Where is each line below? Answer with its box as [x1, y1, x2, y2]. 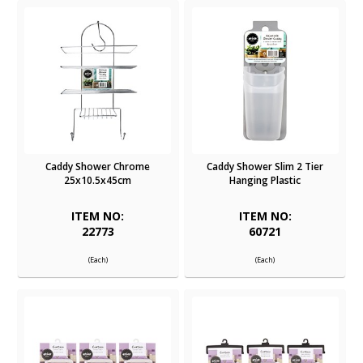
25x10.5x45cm [64, 173, 132, 188]
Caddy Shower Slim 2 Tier [207, 160, 324, 174]
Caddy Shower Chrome [45, 160, 151, 174]
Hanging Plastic [229, 173, 301, 188]
